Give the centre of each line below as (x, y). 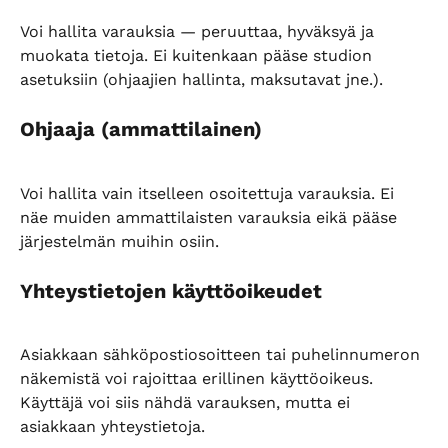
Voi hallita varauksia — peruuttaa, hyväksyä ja (199, 31)
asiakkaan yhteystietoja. (112, 427)
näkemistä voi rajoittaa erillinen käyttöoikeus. (199, 379)
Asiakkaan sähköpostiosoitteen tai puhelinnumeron (222, 355)
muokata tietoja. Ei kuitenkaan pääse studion (198, 55)
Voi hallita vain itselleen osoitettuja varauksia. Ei (209, 193)
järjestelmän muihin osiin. (119, 241)
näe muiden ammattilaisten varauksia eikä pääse (211, 217)
